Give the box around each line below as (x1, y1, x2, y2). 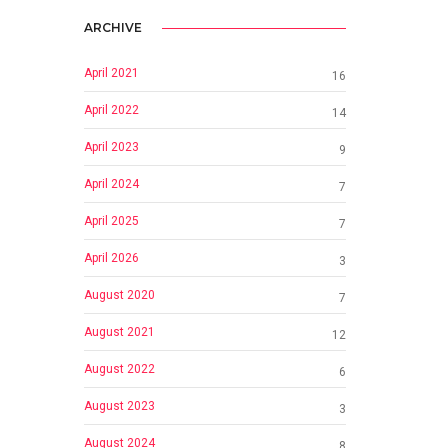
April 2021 (83, 65, 139, 80)
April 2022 (83, 102, 139, 117)
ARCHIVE (83, 19, 142, 35)
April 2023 (83, 139, 139, 154)
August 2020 (83, 287, 155, 302)
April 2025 (83, 213, 139, 228)
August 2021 (83, 324, 155, 339)
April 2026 (83, 250, 139, 265)
